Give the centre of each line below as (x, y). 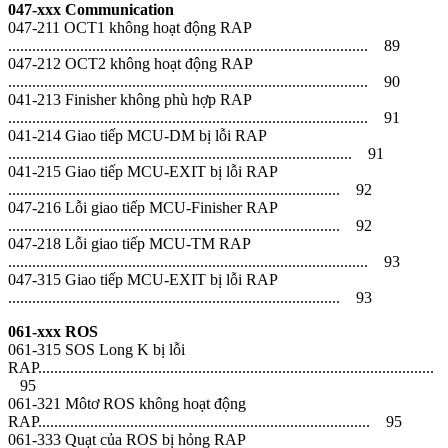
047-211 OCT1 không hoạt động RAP (129, 27)
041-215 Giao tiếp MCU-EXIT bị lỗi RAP (142, 171)
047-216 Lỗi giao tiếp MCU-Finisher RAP (142, 207)
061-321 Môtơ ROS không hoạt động (127, 403)
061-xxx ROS (53, 331)
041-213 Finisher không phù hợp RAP (129, 99)
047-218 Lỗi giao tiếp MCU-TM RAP (129, 243)
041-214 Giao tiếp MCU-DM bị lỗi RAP (137, 135)
